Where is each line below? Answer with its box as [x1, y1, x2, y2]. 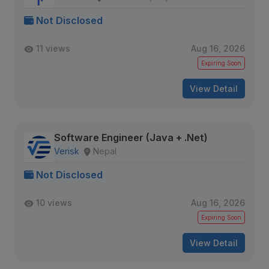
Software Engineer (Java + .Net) [54, 131, 208, 144]
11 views [36, 43, 70, 53]
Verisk [54, 146, 79, 156]
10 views [36, 198, 72, 208]
